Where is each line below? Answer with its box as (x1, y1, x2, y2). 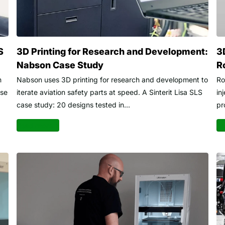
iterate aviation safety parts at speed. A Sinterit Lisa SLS (16, 88, 202, 97)
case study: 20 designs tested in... (16, 100, 130, 109)
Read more (16, 121, 53, 130)
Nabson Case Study (16, 60, 103, 71)
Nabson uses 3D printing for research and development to (16, 75, 208, 84)
